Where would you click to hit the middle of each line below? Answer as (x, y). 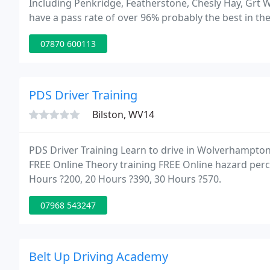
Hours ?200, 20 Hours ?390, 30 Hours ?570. (125, 179)
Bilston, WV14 (123, 115)
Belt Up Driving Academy (99, 256)
